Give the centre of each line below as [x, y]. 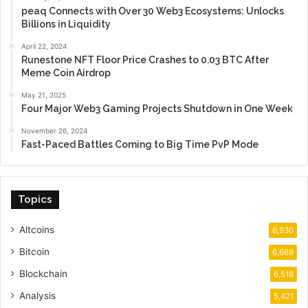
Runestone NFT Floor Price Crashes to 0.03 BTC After [145, 60]
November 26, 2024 [54, 131]
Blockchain [43, 274]
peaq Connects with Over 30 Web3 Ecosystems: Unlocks [153, 11]
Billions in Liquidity [66, 24]
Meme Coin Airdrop [66, 73]
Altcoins [37, 230]
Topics [35, 200]
